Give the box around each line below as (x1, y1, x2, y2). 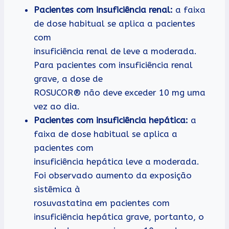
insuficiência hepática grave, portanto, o (34, 212, 204, 222)
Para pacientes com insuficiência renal (34, 60, 193, 71)
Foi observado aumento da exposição (34, 170, 192, 181)
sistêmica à (34, 184, 80, 195)
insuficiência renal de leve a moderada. (34, 46, 197, 57)
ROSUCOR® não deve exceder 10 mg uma (34, 87, 205, 98)
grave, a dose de (34, 74, 103, 84)
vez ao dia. (34, 101, 80, 112)
